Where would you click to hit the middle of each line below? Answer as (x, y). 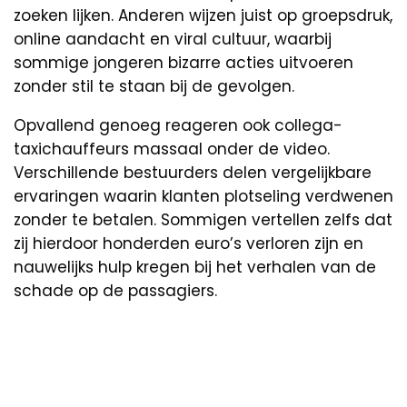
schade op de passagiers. (115, 290)
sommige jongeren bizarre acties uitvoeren (184, 62)
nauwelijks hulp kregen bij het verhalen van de (195, 267)
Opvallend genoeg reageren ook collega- (178, 125)
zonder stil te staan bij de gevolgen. (154, 86)
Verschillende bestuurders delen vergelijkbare (193, 172)
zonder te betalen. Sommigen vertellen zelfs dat (203, 219)
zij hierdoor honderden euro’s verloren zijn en (189, 243)
